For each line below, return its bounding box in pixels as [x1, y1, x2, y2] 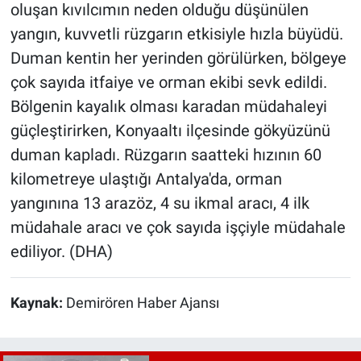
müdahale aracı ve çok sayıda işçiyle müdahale [10, 217, 346, 237]
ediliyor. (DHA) [10, 241, 113, 261]
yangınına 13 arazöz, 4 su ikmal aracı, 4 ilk [10, 193, 309, 213]
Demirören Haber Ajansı [65, 294, 219, 311]
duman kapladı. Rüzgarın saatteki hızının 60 [10, 144, 322, 164]
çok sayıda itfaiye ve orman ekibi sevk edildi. [10, 72, 327, 92]
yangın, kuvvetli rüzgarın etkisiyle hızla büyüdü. [10, 23, 343, 44]
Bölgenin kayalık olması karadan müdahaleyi [10, 96, 327, 116]
